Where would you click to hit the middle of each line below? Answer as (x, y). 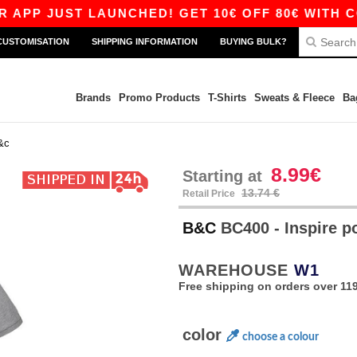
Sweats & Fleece (294, 98)
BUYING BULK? (253, 41)
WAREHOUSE (236, 270)
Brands (93, 98)
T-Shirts (227, 98)
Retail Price (210, 194)
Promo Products (159, 98)
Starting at (225, 176)
